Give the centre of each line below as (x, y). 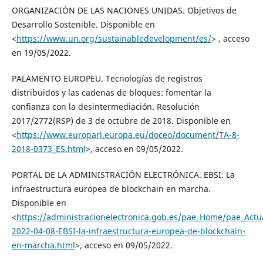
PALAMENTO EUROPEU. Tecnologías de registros (107, 79)
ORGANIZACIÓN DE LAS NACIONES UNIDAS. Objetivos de (124, 11)
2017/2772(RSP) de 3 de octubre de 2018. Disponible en (121, 121)
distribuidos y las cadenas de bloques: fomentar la (111, 93)
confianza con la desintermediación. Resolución (105, 107)
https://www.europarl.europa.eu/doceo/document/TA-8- (128, 135)
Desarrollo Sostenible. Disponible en (83, 25)
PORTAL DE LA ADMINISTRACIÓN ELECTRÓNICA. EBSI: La (123, 175)
